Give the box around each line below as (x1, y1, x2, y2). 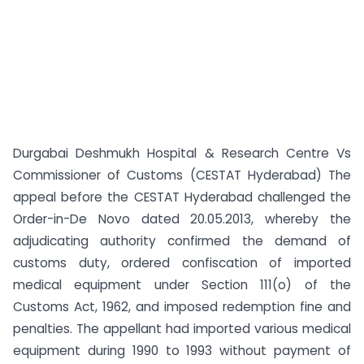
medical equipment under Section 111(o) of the (13, 276, 351, 293)
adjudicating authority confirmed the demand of (13, 232, 351, 249)
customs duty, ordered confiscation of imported (13, 254, 351, 271)
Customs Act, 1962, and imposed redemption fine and (13, 298, 351, 315)
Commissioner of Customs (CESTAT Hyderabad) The (13, 167, 351, 184)
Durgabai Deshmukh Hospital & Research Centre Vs (13, 145, 351, 162)
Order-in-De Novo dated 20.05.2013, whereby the (13, 210, 351, 227)
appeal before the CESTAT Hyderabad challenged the (13, 188, 351, 206)
